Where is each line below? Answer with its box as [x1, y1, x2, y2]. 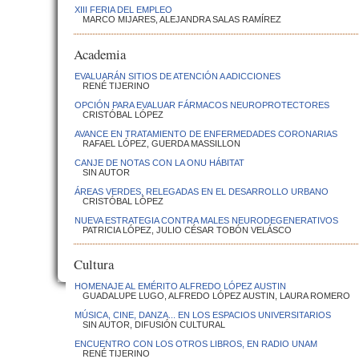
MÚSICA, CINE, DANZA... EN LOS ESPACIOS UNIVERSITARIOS [75, 310, 331, 321]
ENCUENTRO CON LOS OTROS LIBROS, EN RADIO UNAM [75, 339, 317, 349]
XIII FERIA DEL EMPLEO [75, 5, 172, 15]
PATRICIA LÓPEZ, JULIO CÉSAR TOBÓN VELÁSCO [83, 224, 292, 235]
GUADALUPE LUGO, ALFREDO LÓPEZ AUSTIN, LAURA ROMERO [83, 291, 350, 301]
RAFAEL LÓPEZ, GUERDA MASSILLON [83, 138, 240, 148]
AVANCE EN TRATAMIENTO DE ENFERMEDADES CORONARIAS [75, 128, 337, 139]
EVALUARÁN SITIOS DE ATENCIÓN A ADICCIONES [75, 71, 280, 81]
